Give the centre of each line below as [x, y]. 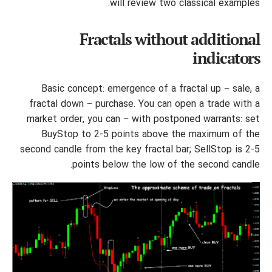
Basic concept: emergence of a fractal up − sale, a [151, 89]
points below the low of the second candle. [166, 165]
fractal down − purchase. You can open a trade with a [144, 104]
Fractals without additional [169, 39]
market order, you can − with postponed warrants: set [143, 119]
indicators [226, 57]
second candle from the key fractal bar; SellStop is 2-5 [140, 150]
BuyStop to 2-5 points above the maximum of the [151, 134]
